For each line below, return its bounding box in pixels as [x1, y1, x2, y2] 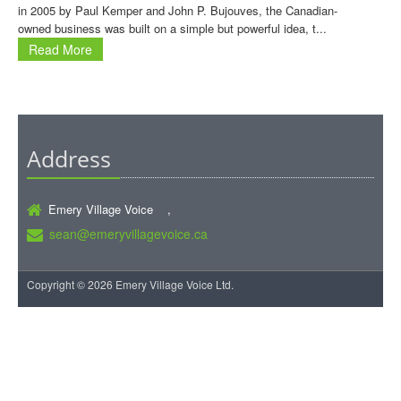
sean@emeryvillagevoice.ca [49, 225, 208, 243]
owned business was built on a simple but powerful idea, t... [18, 20, 327, 37]
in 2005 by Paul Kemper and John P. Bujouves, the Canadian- [18, 2, 337, 19]
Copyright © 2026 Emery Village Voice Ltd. [27, 277, 234, 292]
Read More [29, 40, 92, 58]
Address [27, 144, 111, 174]
